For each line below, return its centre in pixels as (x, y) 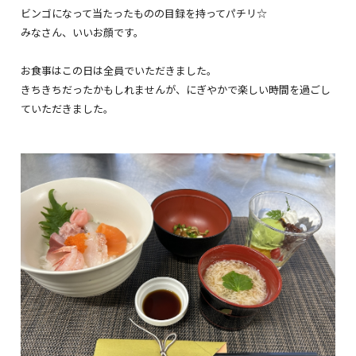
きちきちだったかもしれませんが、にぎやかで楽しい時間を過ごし (176, 90)
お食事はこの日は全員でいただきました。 (119, 71)
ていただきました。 (68, 109)
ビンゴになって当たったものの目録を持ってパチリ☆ (144, 14)
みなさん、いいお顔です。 (83, 33)
